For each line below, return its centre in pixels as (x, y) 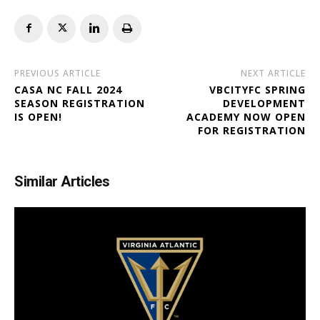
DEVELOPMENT (264, 103)
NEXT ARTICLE (273, 73)
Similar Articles (62, 181)
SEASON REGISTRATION (80, 103)
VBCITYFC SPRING (257, 89)
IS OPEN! (38, 116)
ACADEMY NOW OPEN (246, 116)
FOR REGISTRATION (251, 130)
